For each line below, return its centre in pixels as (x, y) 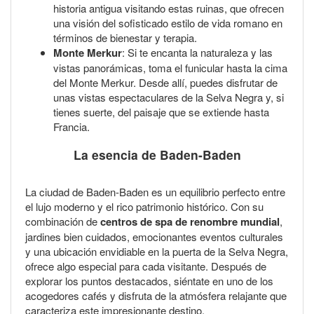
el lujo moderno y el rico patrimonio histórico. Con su (144, 207)
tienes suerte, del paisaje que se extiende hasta (161, 111)
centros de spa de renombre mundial (190, 222)
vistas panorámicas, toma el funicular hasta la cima (170, 67)
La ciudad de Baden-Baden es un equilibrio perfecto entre (155, 192)
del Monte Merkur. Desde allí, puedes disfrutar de (165, 82)
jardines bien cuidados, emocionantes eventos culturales (154, 237)
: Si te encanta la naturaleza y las (197, 52)
